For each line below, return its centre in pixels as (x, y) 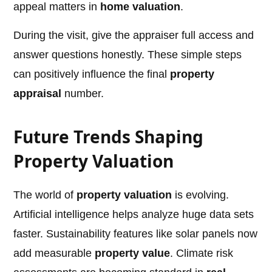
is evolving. (201, 195)
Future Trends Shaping (109, 137)
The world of (45, 195)
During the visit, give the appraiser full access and (134, 36)
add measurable (54, 253)
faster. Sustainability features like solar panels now (136, 234)
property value (133, 253)
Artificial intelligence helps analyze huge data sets (134, 215)
